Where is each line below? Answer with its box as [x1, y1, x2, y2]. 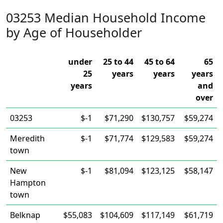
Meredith [10, 133, 45, 144]
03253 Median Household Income [6, 9, 206, 26]
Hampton [10, 177, 46, 188]
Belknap [10, 210, 40, 221]
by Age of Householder [6, 24, 142, 41]
